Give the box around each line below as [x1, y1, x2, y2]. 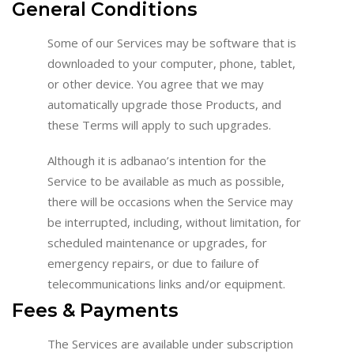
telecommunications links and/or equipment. [47, 275, 285, 292]
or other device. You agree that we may [47, 75, 264, 92]
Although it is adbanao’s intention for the [47, 152, 266, 168]
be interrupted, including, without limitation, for [47, 213, 301, 230]
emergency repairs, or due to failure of [47, 254, 258, 271]
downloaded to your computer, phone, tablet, [47, 55, 296, 71]
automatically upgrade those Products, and [47, 96, 281, 112]
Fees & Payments [12, 299, 179, 322]
